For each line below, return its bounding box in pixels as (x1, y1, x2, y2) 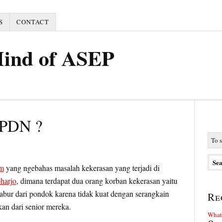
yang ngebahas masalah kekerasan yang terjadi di (3, 163, 160, 173)
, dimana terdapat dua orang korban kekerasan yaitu (16, 175, 177, 186)
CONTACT (16, 17, 49, 26)
